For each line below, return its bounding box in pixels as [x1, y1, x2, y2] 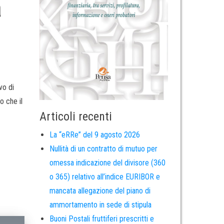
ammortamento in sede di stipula [49, 200, 151, 210]
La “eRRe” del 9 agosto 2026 [49, 130, 140, 140]
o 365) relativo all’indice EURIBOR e [49, 172, 160, 182]
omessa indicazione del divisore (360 [49, 158, 165, 168]
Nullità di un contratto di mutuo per [49, 144, 157, 154]
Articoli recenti [39, 109, 112, 124]
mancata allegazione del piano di [49, 186, 150, 196]
